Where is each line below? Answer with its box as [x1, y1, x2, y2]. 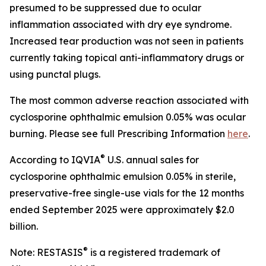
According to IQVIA [9, 154, 100, 166]
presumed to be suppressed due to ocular [9, 2, 201, 14]
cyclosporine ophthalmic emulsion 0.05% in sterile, [9, 170, 236, 182]
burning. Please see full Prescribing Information [9, 128, 227, 140]
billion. [9, 220, 38, 232]
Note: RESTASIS [9, 246, 83, 258]
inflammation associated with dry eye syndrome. [9, 18, 232, 30]
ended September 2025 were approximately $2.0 [9, 204, 235, 216]
